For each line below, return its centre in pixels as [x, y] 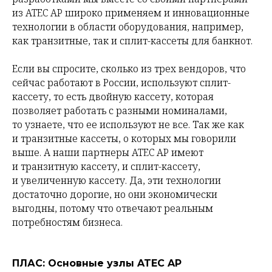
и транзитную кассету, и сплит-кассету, [106, 167]
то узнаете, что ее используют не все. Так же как [128, 125]
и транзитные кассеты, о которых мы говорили [124, 139]
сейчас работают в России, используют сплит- [121, 83]
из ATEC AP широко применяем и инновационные [131, 13]
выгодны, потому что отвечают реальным [113, 209]
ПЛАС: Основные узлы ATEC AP [97, 263]
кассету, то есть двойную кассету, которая [113, 97]
